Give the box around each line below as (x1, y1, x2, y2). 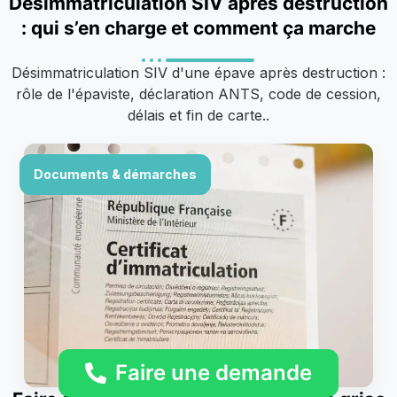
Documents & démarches (34, 166, 197, 182)
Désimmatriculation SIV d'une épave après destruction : (12, 63, 385, 82)
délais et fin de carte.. (128, 105, 269, 124)
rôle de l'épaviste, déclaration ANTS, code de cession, (16, 84, 381, 103)
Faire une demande (115, 360, 312, 385)
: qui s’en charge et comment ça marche (21, 16, 376, 39)
